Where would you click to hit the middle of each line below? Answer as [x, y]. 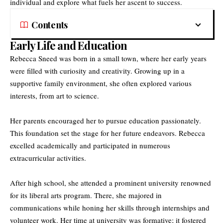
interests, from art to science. [55, 95]
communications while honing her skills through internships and [110, 207]
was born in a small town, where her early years [132, 58]
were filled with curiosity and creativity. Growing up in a [97, 70]
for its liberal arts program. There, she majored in [86, 195]
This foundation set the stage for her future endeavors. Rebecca [108, 133]
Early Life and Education [69, 45]
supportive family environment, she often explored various [101, 83]
